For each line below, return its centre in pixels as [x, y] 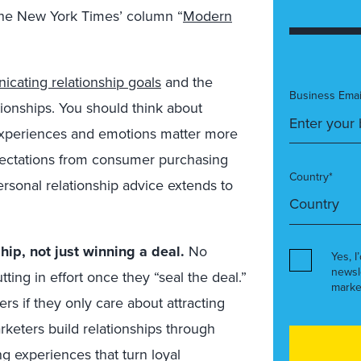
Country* [311, 177]
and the [187, 82]
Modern [207, 16]
